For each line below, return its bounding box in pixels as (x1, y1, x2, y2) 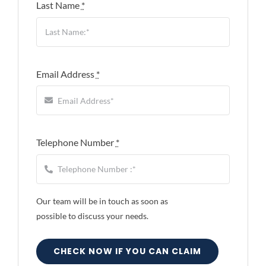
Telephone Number (36, 137, 116, 148)
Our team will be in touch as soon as (36, 195, 168, 206)
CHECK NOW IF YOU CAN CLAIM (53, 245, 201, 257)
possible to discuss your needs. (36, 210, 148, 221)
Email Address (36, 68, 96, 80)
